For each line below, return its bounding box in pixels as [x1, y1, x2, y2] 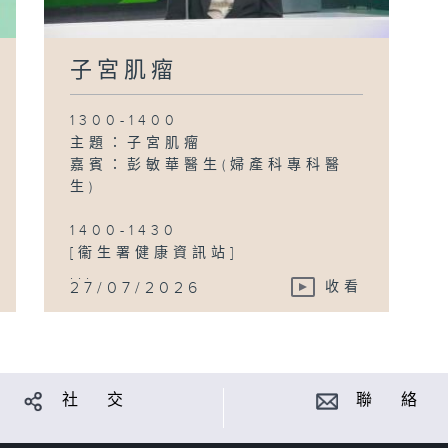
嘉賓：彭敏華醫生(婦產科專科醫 [70, 156, 345, 173]
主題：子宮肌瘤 [70, 134, 204, 151]
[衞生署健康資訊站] [70, 244, 239, 261]
